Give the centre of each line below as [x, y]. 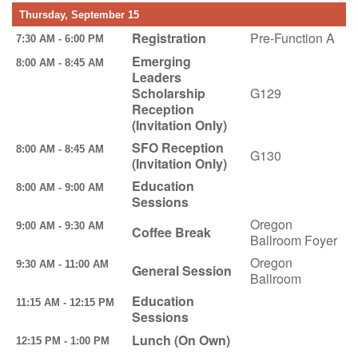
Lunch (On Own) [181, 340]
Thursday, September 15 [77, 14]
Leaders [156, 77]
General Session [181, 270]
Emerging [161, 61]
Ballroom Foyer [293, 240]
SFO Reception [177, 147]
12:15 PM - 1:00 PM [67, 340]
